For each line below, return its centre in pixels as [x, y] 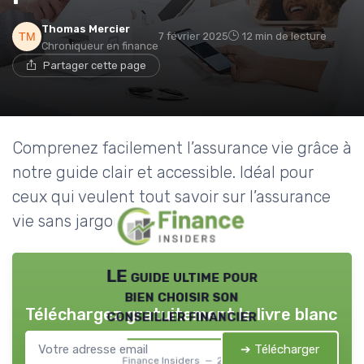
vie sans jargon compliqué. [110, 221]
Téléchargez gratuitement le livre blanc [181, 314]
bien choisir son [182, 296]
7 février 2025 [193, 36]
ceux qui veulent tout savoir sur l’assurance [171, 197]
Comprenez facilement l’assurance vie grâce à [182, 148]
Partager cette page [95, 65]
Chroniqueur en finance [100, 46]
